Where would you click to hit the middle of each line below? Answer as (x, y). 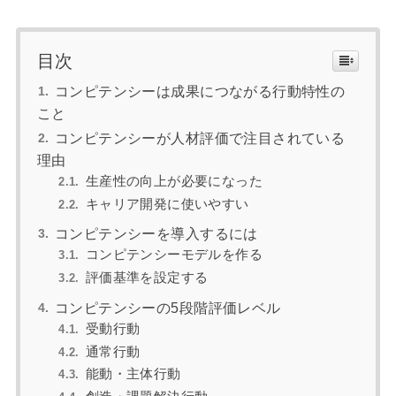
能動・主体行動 (133, 374)
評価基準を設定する (147, 278)
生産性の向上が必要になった (174, 182)
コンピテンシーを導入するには (156, 234)
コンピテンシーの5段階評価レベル (168, 308)
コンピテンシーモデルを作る (174, 255)
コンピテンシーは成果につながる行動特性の (200, 92)
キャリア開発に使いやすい (167, 205)
